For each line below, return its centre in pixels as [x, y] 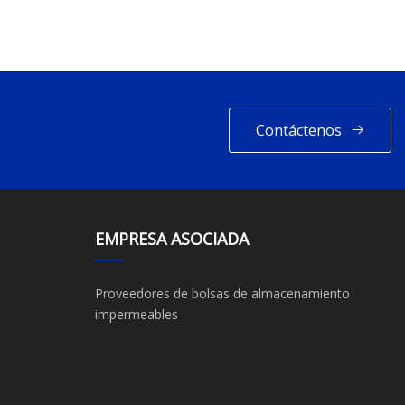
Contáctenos [298, 130]
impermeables [136, 315]
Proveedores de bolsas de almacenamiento [222, 294]
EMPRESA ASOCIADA [171, 239]
